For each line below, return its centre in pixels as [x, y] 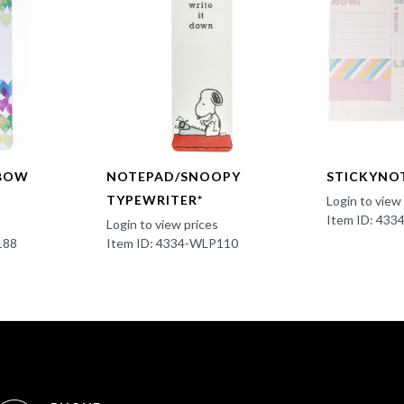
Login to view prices [162, 225]
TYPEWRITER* [154, 200]
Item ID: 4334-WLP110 [172, 243]
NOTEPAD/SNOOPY [173, 177]
